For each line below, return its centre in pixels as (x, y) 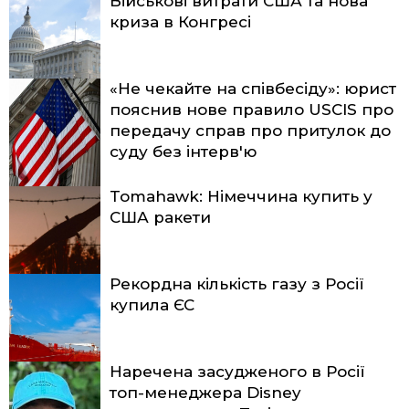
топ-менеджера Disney (205, 393)
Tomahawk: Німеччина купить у (241, 197)
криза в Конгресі (180, 22)
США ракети (160, 218)
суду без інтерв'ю (183, 152)
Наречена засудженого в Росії (237, 372)
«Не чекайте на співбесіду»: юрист (253, 89)
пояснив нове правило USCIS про (252, 110)
